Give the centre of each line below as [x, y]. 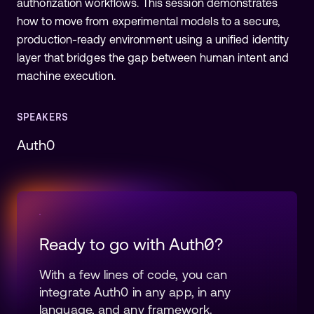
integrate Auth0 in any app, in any [135, 292]
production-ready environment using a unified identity [153, 39]
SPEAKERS [42, 117]
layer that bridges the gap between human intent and [153, 57]
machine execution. [66, 75]
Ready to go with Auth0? [131, 244]
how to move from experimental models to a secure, [148, 21]
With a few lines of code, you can [134, 274]
